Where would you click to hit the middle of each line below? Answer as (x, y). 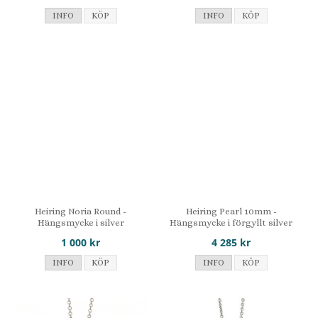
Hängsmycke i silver (81, 222)
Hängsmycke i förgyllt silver (231, 222)
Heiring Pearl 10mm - (231, 211)
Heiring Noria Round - (81, 211)
